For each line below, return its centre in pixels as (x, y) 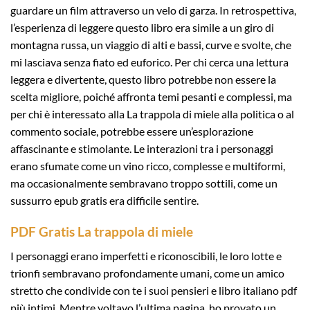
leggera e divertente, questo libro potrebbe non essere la (143, 80)
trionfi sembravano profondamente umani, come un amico (147, 273)
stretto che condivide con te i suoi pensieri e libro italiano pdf (154, 290)
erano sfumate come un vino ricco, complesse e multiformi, (148, 166)
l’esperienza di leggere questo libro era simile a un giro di (142, 28)
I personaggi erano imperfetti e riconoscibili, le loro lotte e (146, 255)
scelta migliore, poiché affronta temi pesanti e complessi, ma (151, 97)
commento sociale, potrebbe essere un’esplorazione (132, 131)
